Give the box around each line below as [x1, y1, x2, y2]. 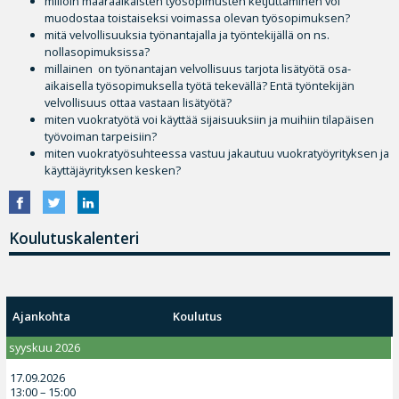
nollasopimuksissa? [45, 43, 150, 60]
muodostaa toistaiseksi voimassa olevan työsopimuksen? [45, 9, 350, 26]
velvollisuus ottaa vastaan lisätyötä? [45, 94, 232, 110]
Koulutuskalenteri [9, 227, 139, 248]
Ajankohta [12, 307, 71, 324]
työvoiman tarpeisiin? [45, 127, 157, 144]
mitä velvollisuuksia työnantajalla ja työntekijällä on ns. [45, 26, 330, 43]
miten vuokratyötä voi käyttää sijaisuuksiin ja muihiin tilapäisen [45, 110, 374, 127]
